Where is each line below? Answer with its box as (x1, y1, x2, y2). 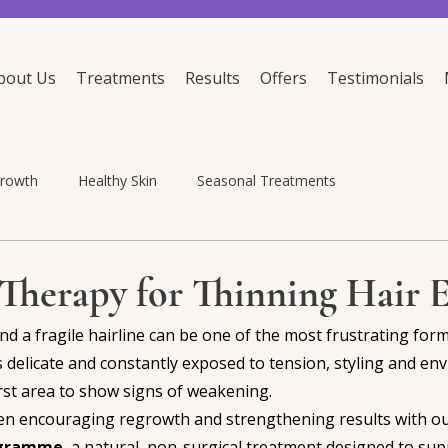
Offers (260, 67, 307, 89)
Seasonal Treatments (197, 170, 336, 190)
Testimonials (327, 67, 424, 89)
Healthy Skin (78, 170, 157, 190)
